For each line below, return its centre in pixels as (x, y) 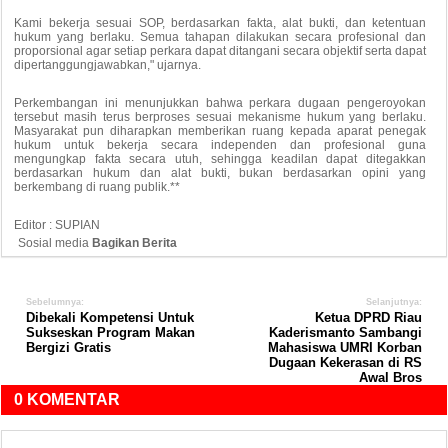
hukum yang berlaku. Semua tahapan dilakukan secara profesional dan (220, 36)
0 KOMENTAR (67, 399)
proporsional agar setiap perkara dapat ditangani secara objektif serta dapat (220, 50)
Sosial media (54, 242)
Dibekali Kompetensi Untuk (110, 317)
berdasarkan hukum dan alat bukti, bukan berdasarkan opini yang (220, 172)
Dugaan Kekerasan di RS (345, 362)
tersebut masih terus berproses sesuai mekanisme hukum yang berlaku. (220, 116)
